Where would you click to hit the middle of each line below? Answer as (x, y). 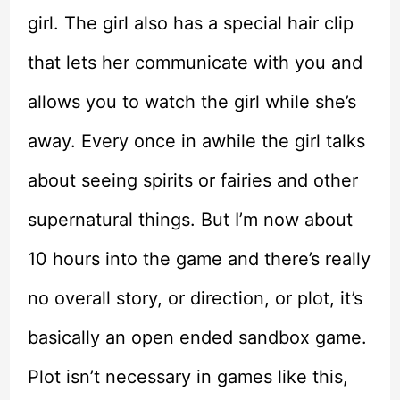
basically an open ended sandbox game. (197, 338)
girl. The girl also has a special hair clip (190, 24)
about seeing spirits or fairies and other (192, 181)
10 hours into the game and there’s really (199, 259)
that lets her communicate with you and (195, 63)
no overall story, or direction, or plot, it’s (195, 299)
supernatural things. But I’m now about (190, 220)
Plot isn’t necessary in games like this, (187, 377)
